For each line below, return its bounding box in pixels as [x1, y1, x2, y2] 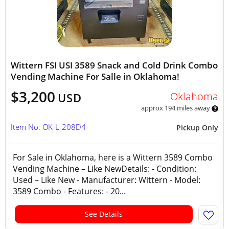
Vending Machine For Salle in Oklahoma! [11, 71, 179, 82]
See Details [85, 209, 123, 219]
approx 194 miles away [141, 103, 212, 112]
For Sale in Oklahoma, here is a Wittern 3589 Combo [13, 152, 213, 163]
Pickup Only [176, 123, 218, 132]
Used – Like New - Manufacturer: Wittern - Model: [13, 174, 200, 186]
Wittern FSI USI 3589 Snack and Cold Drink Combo [11, 59, 218, 71]
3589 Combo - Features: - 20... [13, 186, 126, 197]
